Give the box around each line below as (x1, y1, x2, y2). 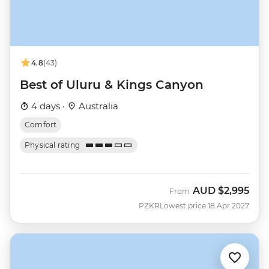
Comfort (25, 120, 57, 130)
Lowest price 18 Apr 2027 (160, 201, 249, 211)
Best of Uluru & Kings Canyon (20, 77, 204, 92)
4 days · (29, 100, 67, 112)
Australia (76, 100, 118, 112)
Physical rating (25, 141, 80, 150)
